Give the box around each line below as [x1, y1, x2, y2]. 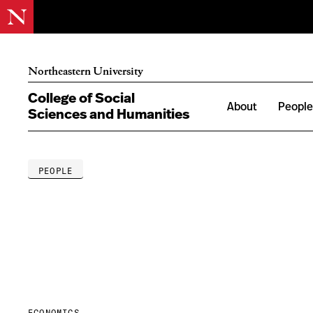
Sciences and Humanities [28, 107, 189, 122]
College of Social [28, 91, 135, 105]
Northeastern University [28, 64, 143, 77]
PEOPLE [38, 166, 73, 176]
